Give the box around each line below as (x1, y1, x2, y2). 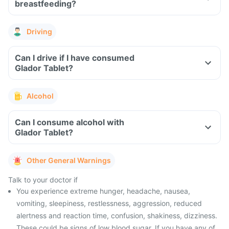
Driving (27, 27, 52, 36)
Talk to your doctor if (8, 175, 78, 184)
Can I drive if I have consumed (15, 53, 134, 63)
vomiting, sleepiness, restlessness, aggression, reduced (16, 199, 202, 208)
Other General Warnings (27, 156, 111, 165)
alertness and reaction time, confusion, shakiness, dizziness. (16, 211, 217, 220)
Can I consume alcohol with (15, 117, 124, 127)
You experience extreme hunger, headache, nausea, (16, 187, 190, 195)
